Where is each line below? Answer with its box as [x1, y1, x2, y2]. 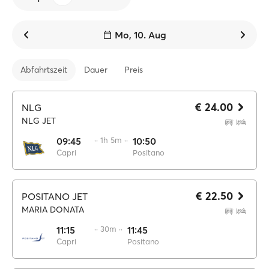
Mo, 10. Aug [115, 29, 166, 41]
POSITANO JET [22, 190, 88, 202]
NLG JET [22, 115, 56, 126]
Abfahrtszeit [20, 64, 67, 75]
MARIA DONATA [22, 204, 84, 215]
